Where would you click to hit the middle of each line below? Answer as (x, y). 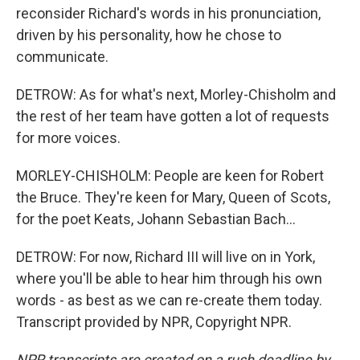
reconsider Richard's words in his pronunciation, (168, 13)
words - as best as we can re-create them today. (169, 300)
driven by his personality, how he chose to (149, 35)
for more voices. (68, 138)
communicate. (62, 57)
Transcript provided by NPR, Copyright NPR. (154, 322)
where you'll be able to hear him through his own (169, 278)
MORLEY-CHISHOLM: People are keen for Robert (170, 176)
